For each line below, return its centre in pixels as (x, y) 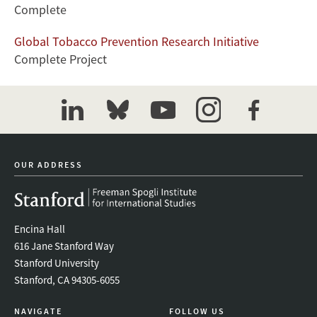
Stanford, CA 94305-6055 (67, 280)
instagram (222, 132)
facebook (265, 132)
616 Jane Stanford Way (64, 246)
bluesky (126, 132)
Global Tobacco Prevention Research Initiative (137, 42)
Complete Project (60, 59)
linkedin (81, 132)
